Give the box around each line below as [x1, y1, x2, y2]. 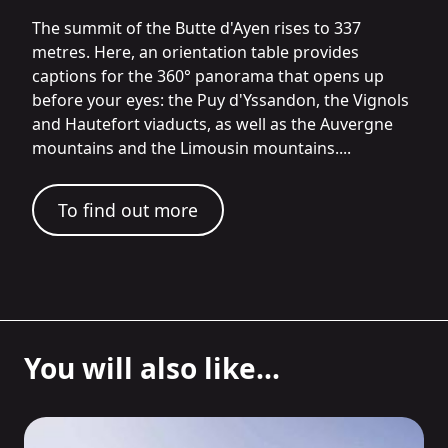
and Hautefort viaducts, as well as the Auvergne [32, 113, 393, 136]
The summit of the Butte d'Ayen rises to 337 [32, 17, 361, 40]
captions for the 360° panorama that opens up [32, 65, 384, 88]
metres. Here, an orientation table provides [32, 41, 359, 64]
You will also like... [24, 349, 280, 388]
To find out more [58, 198, 198, 223]
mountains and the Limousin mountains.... [32, 137, 351, 160]
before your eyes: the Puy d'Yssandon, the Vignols [32, 89, 409, 112]
